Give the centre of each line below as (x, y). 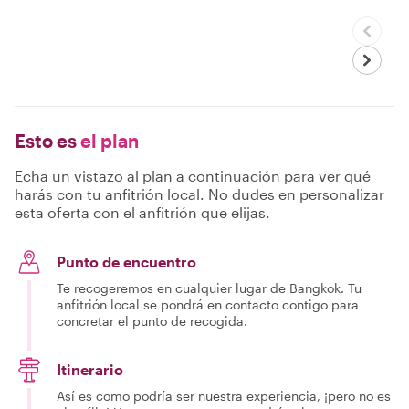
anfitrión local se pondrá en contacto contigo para (208, 304)
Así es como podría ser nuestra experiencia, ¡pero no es (224, 395)
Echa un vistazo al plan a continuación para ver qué (193, 175)
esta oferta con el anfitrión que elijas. (142, 212)
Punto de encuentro (126, 261)
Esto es (46, 140)
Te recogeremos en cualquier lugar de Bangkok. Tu (209, 288)
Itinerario (90, 369)
